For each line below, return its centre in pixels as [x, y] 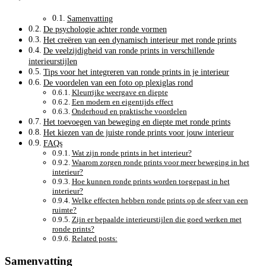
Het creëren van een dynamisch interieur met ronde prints [140, 40]
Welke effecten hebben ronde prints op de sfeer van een [160, 201]
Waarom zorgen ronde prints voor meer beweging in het [160, 163]
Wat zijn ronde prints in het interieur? [132, 153]
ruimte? [64, 210]
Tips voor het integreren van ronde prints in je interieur [136, 72]
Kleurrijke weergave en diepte [120, 93]
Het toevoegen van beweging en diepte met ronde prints [137, 122]
